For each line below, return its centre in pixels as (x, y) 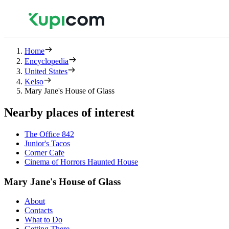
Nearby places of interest (69, 112)
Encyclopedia (47, 61)
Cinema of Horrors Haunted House (81, 162)
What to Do (43, 220)
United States (46, 71)
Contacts (39, 211)
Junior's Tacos (47, 143)
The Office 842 (49, 134)
